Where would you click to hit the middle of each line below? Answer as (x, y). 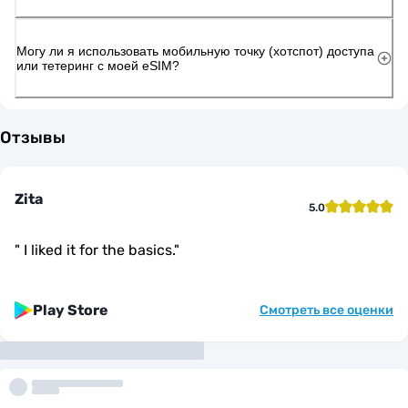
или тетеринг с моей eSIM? (98, 65)
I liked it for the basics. (97, 250)
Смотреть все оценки (326, 310)
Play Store (71, 310)
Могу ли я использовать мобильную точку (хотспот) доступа (195, 51)
